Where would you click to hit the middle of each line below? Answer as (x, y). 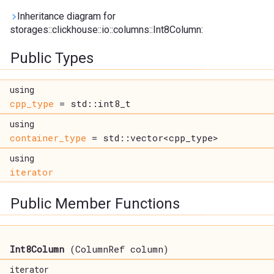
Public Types (52, 58)
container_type (48, 138)
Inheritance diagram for (66, 17)
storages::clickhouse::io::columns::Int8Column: (106, 30)
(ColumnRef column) (117, 249)
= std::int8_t (92, 104)
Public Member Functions (95, 204)
